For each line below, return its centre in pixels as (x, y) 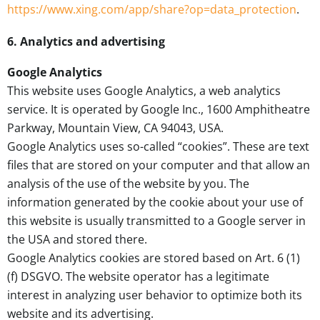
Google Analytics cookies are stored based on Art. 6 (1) (154, 258)
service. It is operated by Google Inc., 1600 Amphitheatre (159, 110)
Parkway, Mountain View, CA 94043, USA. (115, 128)
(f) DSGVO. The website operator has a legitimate (138, 277)
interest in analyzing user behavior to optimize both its (155, 295)
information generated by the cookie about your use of (155, 202)
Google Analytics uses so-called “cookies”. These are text (158, 147)
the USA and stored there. (77, 240)
